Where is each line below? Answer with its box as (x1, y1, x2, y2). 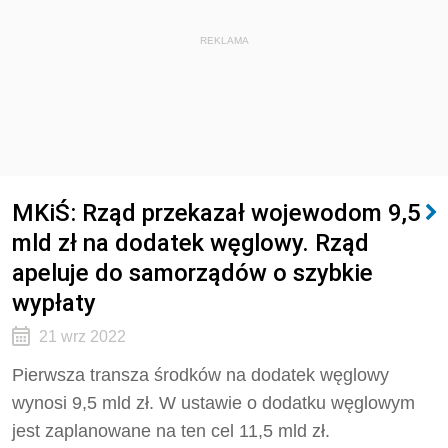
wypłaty (12, 288, 96, 317)
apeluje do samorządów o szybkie (12, 258, 373, 287)
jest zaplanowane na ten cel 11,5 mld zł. (12, 421, 330, 441)
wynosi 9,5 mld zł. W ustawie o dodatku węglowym (12, 393, 415, 413)
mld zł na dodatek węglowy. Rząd (12, 228, 369, 257)
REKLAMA (199, 35, 249, 46)
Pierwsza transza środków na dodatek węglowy (12, 365, 389, 385)
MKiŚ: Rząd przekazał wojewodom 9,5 (12, 198, 421, 227)
